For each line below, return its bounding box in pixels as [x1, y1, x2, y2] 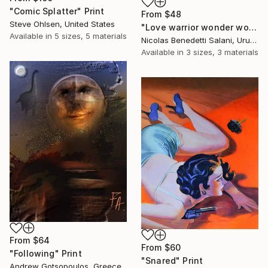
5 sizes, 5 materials [54, 31, 127, 41]
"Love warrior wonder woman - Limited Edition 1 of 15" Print [248, 22, 257, 33]
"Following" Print [10, 248, 82, 259]
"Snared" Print [141, 255, 203, 266]
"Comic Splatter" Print [10, 6, 105, 17]
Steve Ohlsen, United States [10, 19, 115, 29]
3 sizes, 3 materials [186, 47, 258, 57]
